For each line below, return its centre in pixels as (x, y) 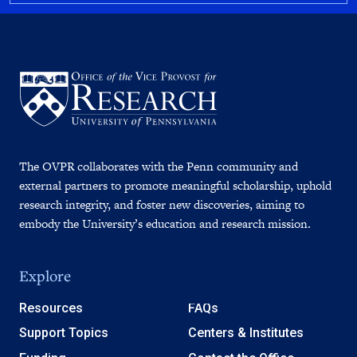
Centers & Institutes (245, 333)
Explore (45, 276)
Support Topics (64, 333)
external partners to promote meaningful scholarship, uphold (175, 185)
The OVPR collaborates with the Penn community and (159, 166)
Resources (51, 308)
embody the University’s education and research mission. (165, 223)
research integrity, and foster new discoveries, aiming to (162, 204)
